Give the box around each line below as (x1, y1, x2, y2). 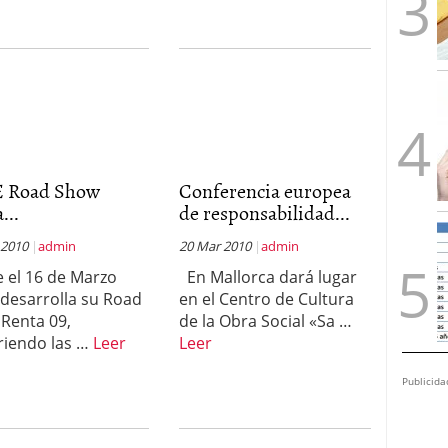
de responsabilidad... (178, 197, 350, 227)
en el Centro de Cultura (178, 288, 354, 310)
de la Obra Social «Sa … (178, 310, 352, 332)
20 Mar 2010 (178, 237, 251, 255)
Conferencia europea (178, 175, 351, 205)
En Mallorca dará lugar (178, 266, 357, 288)
